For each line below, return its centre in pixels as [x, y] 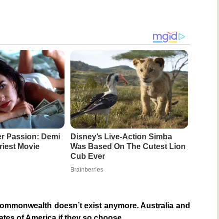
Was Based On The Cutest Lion [128, 147]
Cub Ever [88, 156]
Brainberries [87, 170]
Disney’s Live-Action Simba [121, 137]
